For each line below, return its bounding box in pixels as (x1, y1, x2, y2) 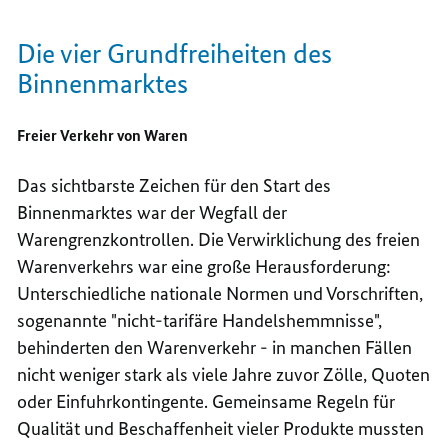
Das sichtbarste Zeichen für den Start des (17, 173, 332, 197)
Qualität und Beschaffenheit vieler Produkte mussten (17, 416, 425, 440)
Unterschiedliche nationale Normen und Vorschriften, (17, 281, 424, 305)
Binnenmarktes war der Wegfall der (17, 200, 288, 224)
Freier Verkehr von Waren (17, 125, 189, 145)
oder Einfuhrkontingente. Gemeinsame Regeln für (17, 389, 396, 413)
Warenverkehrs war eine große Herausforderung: (17, 254, 392, 278)
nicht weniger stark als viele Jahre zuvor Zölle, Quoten (17, 362, 431, 386)
